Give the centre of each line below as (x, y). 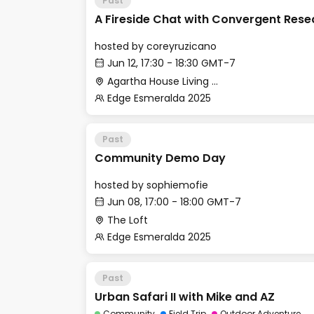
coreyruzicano (182, 46)
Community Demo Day (160, 158)
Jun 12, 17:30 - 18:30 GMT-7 (171, 63)
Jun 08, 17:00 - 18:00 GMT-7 (174, 202)
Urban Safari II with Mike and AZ (185, 297)
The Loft (128, 220)
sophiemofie (177, 185)
